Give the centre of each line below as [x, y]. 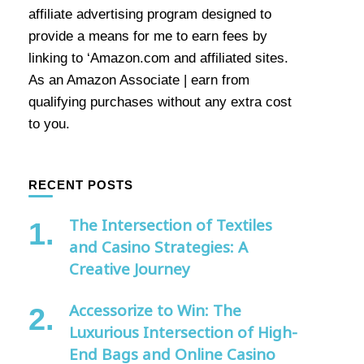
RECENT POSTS [80, 185]
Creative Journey [129, 269]
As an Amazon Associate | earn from [139, 80]
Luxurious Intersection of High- [183, 333]
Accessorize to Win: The [155, 311]
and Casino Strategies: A [158, 247]
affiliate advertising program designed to [149, 15]
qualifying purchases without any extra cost [160, 102]
